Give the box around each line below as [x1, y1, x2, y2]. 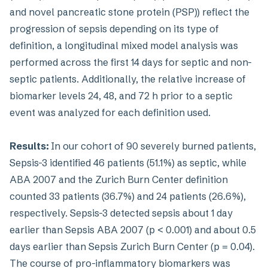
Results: [10, 140, 51, 152]
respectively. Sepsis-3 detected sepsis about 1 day [10, 207, 233, 219]
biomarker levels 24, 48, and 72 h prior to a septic [10, 90, 233, 102]
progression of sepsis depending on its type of [10, 23, 219, 35]
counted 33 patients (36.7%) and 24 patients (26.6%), [10, 190, 246, 202]
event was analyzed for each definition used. [10, 106, 213, 118]
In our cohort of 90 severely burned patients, [51, 140, 256, 152]
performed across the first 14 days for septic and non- [10, 56, 252, 68]
